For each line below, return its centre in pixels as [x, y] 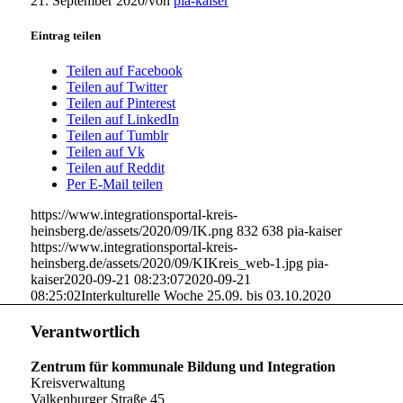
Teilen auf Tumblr [117, 136]
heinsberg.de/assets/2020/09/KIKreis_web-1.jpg [166, 264]
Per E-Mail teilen [114, 184]
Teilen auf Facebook [124, 71]
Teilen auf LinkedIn [122, 120]
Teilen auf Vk [105, 152]
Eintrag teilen [65, 35]
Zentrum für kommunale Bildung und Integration [183, 366]
